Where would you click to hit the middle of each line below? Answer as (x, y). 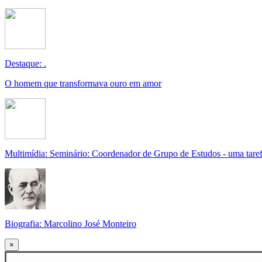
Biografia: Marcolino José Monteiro (70, 224)
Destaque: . (25, 63)
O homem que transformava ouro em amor (83, 83)
